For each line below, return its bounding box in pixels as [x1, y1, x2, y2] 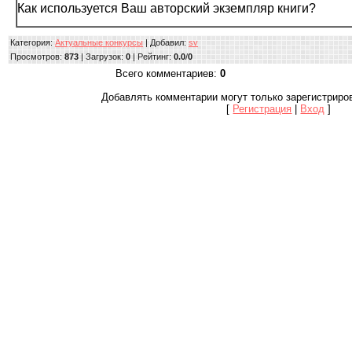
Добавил [150, 38, 184, 48]
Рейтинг [137, 52, 169, 62]
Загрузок [86, 52, 121, 62]
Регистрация [233, 103, 292, 115]
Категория [10, 38, 50, 48]
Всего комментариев [115, 68, 214, 80]
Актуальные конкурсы [55, 38, 143, 48]
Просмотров [10, 52, 60, 62]
